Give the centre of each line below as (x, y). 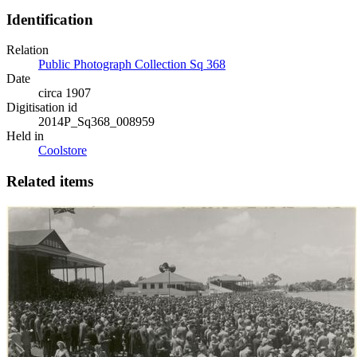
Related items (50, 182)
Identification (50, 19)
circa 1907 (65, 93)
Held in (25, 136)
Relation (27, 50)
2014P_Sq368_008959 (96, 122)
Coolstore (63, 151)
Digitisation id (42, 108)
